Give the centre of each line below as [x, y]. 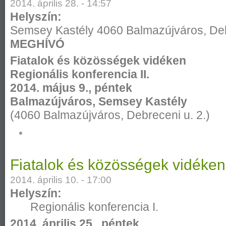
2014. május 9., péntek [71, 88]
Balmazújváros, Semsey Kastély [99, 101]
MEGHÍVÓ [37, 44]
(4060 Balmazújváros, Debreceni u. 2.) [110, 115]
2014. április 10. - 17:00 [61, 180]
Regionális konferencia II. [80, 74]
